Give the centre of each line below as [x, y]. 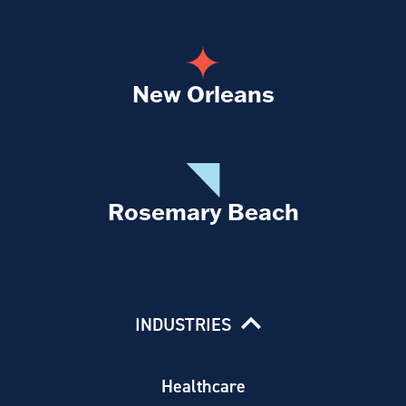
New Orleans [203, 94]
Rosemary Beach [203, 212]
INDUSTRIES [184, 324]
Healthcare [203, 385]
